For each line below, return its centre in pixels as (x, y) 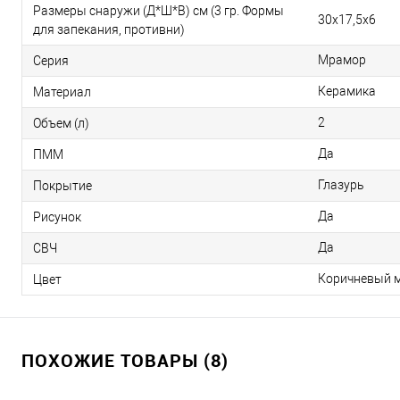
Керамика (347, 92)
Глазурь (341, 185)
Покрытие (62, 186)
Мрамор (342, 60)
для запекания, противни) (109, 30)
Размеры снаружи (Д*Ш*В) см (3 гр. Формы (158, 11)
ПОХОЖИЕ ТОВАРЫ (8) (125, 361)
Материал (62, 92)
